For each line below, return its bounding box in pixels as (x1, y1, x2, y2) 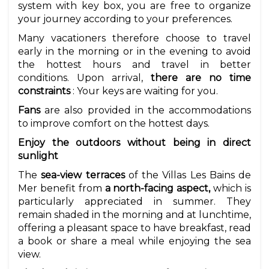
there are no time (151, 72, 251, 84)
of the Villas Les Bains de (124, 169, 251, 181)
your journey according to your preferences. (18, 13, 232, 25)
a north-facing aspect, (104, 183, 211, 195)
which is (210, 183, 252, 195)
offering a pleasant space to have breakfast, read (18, 222, 251, 234)
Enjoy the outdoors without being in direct (18, 137, 251, 149)
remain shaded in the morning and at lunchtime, (18, 209, 251, 221)
